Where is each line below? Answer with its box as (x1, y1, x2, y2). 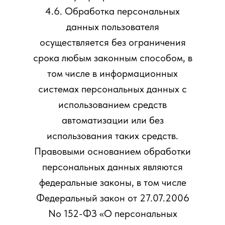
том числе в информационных (47, 67, 178, 79)
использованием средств (58, 98, 167, 110)
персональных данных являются (42, 161, 183, 173)
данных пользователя (66, 21, 159, 33)
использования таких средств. (47, 130, 178, 142)
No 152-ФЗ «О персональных (48, 207, 177, 219)
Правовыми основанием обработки (34, 145, 191, 157)
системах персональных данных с (38, 83, 187, 95)
